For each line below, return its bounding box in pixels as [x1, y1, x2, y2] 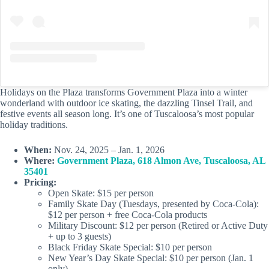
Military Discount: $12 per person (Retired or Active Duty [48, 220, 268, 231]
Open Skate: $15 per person [48, 188, 154, 199]
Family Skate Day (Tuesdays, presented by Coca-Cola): [48, 199, 259, 210]
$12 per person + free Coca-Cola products [48, 210, 207, 220]
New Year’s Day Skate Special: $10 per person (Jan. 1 [48, 253, 253, 264]
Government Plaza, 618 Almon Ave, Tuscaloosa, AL [57, 156, 265, 166]
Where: [24, 156, 57, 166]
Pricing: [24, 177, 56, 188]
